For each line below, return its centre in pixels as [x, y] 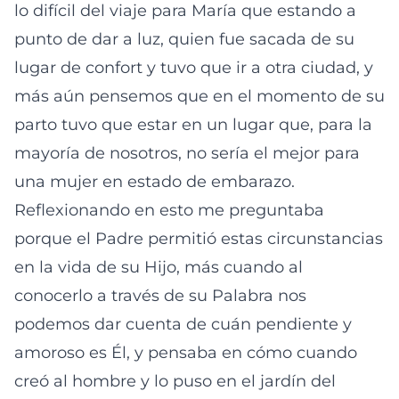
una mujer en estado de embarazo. [155, 182]
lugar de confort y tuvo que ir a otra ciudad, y [194, 68]
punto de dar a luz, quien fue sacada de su [184, 39]
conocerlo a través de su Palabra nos [160, 296]
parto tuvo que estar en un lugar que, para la [193, 125]
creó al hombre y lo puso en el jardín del [175, 381]
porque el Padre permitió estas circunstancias [199, 239]
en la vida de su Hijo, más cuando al [159, 267]
